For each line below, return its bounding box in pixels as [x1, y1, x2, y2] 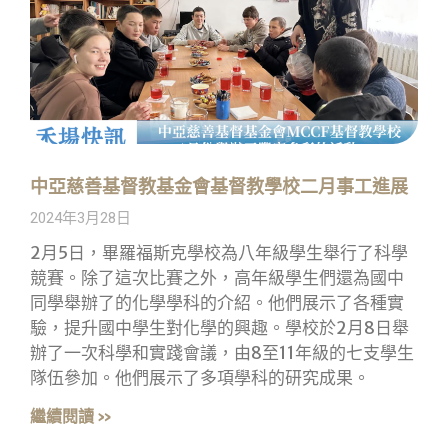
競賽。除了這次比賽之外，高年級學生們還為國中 [30, 267, 404, 290]
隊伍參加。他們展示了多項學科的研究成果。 [30, 367, 370, 390]
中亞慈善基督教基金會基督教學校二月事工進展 [30, 175, 408, 199]
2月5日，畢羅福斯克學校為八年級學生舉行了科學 [30, 242, 408, 265]
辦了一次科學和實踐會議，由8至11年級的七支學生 [30, 342, 414, 365]
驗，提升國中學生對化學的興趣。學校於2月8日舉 [30, 317, 409, 340]
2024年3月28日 [30, 209, 131, 228]
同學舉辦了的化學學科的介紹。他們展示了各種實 [30, 292, 404, 315]
